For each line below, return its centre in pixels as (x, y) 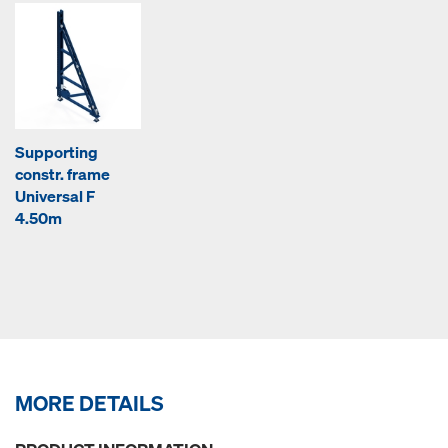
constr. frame (62, 174)
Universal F (55, 196)
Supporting (56, 152)
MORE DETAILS (89, 403)
